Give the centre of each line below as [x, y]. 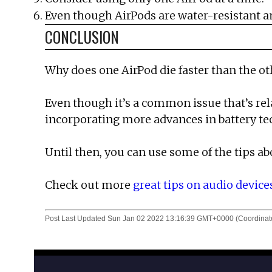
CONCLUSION [82, 36]
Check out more [89, 185]
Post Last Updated [76, 219]
